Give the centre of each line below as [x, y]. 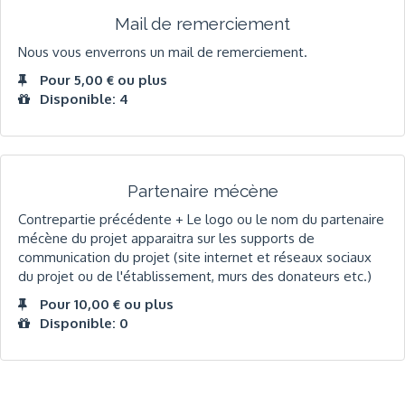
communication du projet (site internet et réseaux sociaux [195, 257]
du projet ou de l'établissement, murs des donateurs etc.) [195, 276]
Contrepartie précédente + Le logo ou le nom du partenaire [201, 219]
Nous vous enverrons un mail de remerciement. [163, 52]
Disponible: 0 [84, 324]
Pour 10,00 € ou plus [107, 305]
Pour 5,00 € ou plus [104, 80]
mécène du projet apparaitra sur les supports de [166, 238]
